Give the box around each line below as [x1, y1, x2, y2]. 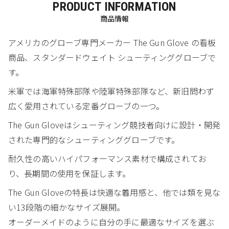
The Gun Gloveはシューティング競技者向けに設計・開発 [8, 118, 221, 131]
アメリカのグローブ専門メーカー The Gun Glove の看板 [8, 36, 216, 49]
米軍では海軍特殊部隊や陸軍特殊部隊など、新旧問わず [8, 84, 215, 97]
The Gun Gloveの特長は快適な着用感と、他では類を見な [8, 186, 221, 198]
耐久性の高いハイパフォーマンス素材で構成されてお [8, 152, 207, 165]
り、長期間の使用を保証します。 [8, 167, 131, 179]
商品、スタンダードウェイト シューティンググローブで [8, 51, 216, 63]
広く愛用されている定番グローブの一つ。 [8, 99, 165, 112]
